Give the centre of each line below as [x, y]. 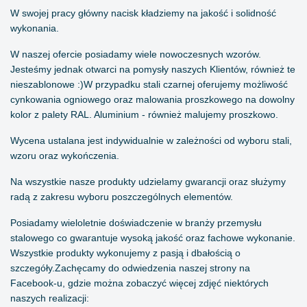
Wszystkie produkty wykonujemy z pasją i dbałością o [125, 253]
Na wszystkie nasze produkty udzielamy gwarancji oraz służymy [148, 182]
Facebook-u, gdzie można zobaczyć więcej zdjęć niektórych [139, 283]
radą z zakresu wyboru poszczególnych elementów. [122, 197]
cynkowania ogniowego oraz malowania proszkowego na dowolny [152, 100]
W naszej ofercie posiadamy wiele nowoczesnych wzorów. [136, 54]
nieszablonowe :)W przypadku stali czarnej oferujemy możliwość [149, 85]
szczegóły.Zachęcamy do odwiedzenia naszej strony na [130, 268]
